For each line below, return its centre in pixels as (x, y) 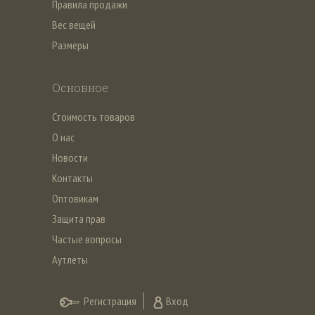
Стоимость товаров (94, 116)
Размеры (70, 45)
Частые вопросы (87, 239)
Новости (70, 157)
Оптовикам (75, 198)
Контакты (72, 178)
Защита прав (79, 218)
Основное (80, 87)
